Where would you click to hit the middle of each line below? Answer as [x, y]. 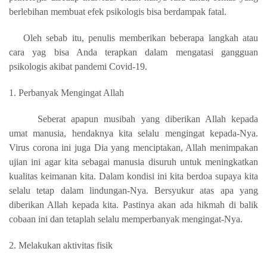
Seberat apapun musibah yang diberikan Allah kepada [148, 119]
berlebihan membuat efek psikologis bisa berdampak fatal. [118, 12]
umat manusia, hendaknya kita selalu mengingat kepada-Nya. [133, 133]
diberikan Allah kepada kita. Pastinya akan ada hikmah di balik [133, 205]
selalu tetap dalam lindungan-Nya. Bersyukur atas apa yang [133, 191]
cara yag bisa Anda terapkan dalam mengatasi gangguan [133, 52]
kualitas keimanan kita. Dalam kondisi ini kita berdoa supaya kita [133, 176]
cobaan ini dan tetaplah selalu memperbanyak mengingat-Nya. [126, 219]
